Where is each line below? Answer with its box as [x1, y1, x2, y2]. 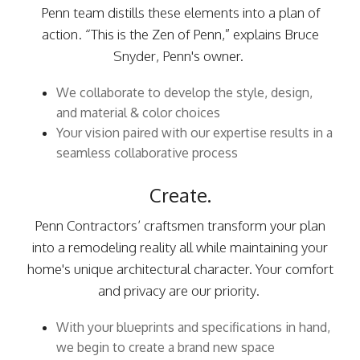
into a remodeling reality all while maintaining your [32, 239, 328, 256]
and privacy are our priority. [97, 282, 263, 300]
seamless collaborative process [56, 145, 241, 162]
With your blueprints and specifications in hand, [56, 319, 330, 336]
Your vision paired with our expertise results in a [56, 125, 333, 141]
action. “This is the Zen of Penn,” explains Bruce [41, 26, 319, 43]
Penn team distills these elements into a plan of [40, 4, 320, 22]
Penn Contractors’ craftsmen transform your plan [35, 217, 325, 235]
